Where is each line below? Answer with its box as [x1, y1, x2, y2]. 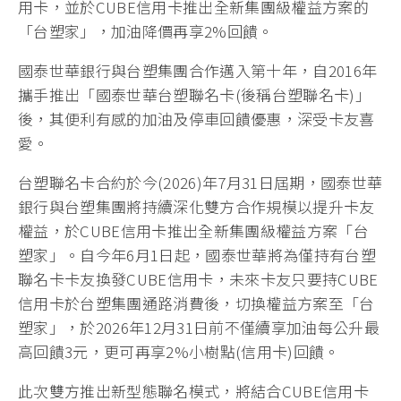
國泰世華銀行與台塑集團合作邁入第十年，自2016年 [18, 59, 378, 82]
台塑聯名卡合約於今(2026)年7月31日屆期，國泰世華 [18, 171, 383, 194]
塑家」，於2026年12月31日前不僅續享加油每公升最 [18, 316, 380, 339]
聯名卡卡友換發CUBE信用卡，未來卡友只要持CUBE [18, 268, 379, 291]
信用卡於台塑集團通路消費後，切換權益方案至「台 [18, 292, 375, 315]
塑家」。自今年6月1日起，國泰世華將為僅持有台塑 [18, 243, 377, 267]
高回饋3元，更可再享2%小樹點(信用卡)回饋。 [18, 340, 340, 363]
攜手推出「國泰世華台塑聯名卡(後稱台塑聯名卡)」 [18, 83, 371, 107]
